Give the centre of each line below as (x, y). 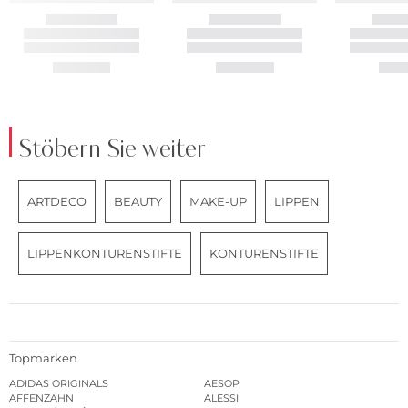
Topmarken (43, 358)
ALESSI (221, 398)
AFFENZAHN (41, 398)
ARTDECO (57, 201)
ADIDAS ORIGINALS (59, 384)
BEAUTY (138, 201)
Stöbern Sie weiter (112, 149)
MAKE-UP (218, 201)
